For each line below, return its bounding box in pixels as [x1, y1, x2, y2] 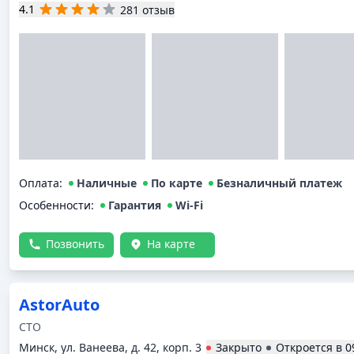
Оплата [19, 175, 59, 190]
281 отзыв [120, 2, 175, 17]
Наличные [77, 175, 137, 190]
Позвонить [46, 236, 104, 251]
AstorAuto [19, 294, 100, 315]
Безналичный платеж [217, 175, 342, 190]
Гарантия [108, 198, 161, 213]
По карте [151, 175, 202, 190]
